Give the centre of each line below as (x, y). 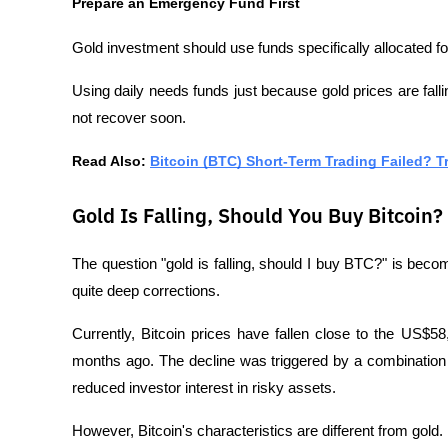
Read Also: (111, 160)
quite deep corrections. (146, 290)
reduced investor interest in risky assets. (204, 387)
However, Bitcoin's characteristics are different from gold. (257, 430)
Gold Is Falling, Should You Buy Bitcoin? (257, 216)
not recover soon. (129, 117)
